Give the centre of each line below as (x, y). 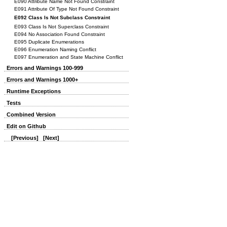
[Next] (51, 138)
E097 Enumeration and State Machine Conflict (69, 57)
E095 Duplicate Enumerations (49, 42)
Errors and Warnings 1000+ (42, 80)
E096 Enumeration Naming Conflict (55, 49)
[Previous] (25, 138)
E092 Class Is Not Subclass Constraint (62, 17)
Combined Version (31, 115)
